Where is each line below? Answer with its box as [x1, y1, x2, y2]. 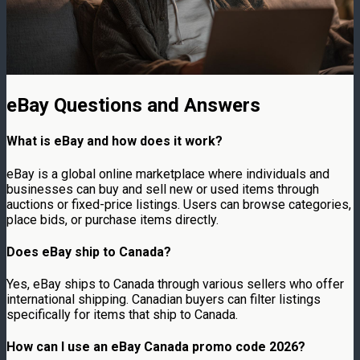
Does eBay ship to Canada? [6, 243, 171, 260]
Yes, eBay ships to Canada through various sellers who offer [6, 276, 344, 292]
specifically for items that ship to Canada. [6, 307, 238, 323]
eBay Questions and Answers [6, 94, 260, 117]
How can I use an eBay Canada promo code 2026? [6, 339, 305, 355]
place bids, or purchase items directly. [6, 211, 219, 227]
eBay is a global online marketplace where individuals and [6, 166, 329, 182]
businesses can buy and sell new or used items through [6, 181, 319, 197]
